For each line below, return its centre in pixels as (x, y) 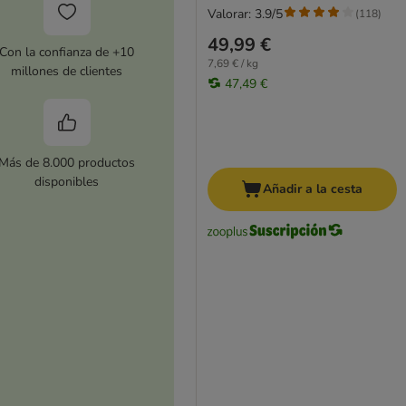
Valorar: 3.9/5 (245, 14)
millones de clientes (67, 72)
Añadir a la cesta (313, 189)
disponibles (67, 182)
